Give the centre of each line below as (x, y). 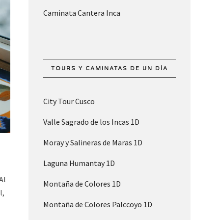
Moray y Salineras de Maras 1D (93, 143)
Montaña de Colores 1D (82, 184)
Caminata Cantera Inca (82, 13)
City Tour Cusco (69, 101)
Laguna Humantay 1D (79, 163)
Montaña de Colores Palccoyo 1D (97, 205)
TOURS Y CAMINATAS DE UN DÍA (109, 69)
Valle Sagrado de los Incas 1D (91, 122)
